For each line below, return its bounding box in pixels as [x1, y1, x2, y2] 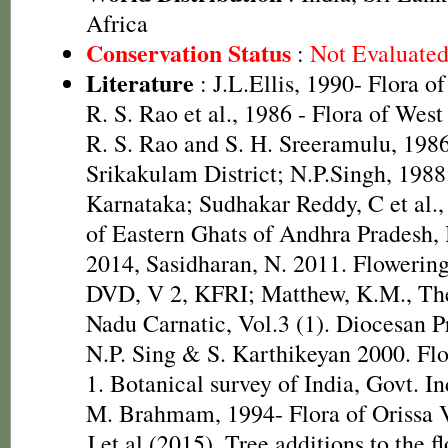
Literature [86, 65, 194, 100]
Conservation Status [86, 35, 291, 70]
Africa [86, 7, 148, 39]
